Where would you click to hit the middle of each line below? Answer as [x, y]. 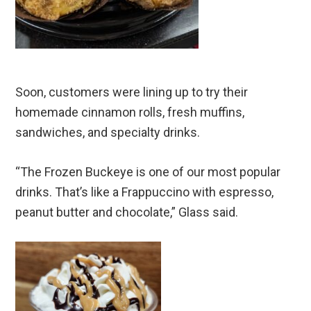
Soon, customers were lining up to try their [132, 92]
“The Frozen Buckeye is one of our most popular [148, 172]
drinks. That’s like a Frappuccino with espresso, [145, 192]
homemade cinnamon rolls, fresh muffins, [130, 112]
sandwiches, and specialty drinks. [108, 133]
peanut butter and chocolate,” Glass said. [127, 212]
